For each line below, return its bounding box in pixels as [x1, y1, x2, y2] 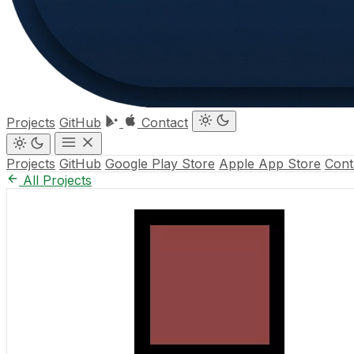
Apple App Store [219, 156, 321, 171]
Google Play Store [105, 156, 215, 171]
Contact [141, 115, 188, 130]
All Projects [19, 172, 92, 188]
